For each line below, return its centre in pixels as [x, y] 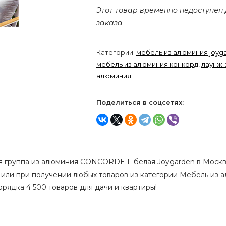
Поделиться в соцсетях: [140, 102]
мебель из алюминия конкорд [147, 64]
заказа [109, 23]
